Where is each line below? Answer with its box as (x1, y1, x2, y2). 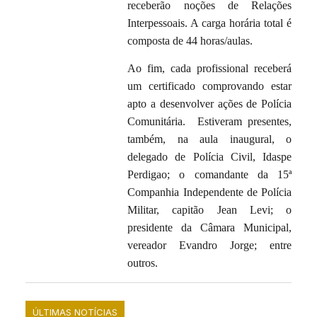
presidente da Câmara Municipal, (127, 221, 292, 234)
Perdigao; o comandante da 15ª (127, 168, 292, 181)
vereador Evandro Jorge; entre (127, 239, 292, 252)
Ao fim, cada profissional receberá (127, 62, 292, 75)
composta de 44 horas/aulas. (127, 34, 256, 47)
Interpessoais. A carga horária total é (127, 16, 292, 29)
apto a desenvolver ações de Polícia (127, 98, 292, 110)
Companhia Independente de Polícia (127, 186, 292, 199)
